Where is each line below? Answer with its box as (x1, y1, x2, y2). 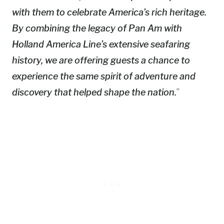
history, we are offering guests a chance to (12, 55, 190, 65)
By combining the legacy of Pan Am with (12, 23, 182, 33)
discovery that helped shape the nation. (12, 87, 176, 97)
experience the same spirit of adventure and (12, 71, 195, 81)
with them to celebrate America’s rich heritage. (12, 7, 206, 17)
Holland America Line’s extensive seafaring (12, 39, 190, 49)
